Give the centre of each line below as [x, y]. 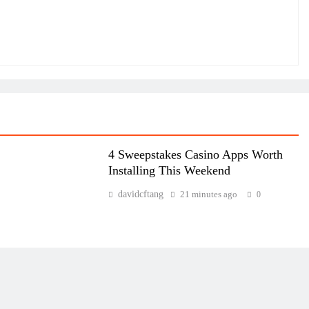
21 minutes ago [208, 194]
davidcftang [140, 194]
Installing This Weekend [169, 170]
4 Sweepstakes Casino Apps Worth [195, 154]
